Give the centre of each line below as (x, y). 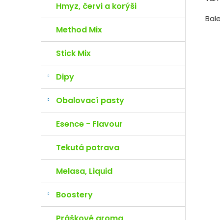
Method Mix (79, 30)
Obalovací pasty (90, 100)
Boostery (74, 195)
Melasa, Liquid (84, 171)
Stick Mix (73, 53)
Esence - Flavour (89, 124)
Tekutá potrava (88, 148)
